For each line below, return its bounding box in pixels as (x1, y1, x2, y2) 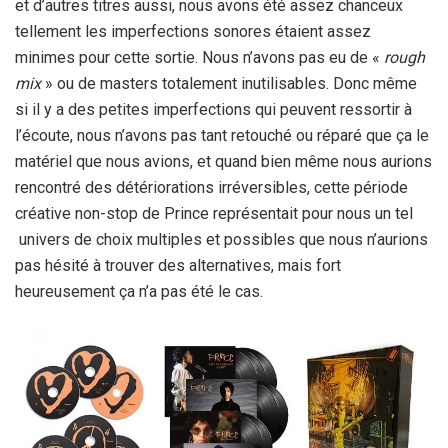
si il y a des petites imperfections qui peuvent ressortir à (15, 100, 412, 120)
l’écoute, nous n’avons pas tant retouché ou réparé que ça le (15, 126, 429, 146)
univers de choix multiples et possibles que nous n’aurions (15, 230, 428, 250)
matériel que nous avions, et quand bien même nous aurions (15, 152, 432, 172)
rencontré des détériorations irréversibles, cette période (15, 178, 408, 198)
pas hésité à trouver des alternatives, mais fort (15, 256, 341, 276)
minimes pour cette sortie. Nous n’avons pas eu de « (15, 48, 384, 68)
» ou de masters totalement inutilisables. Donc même (41, 74, 417, 94)
